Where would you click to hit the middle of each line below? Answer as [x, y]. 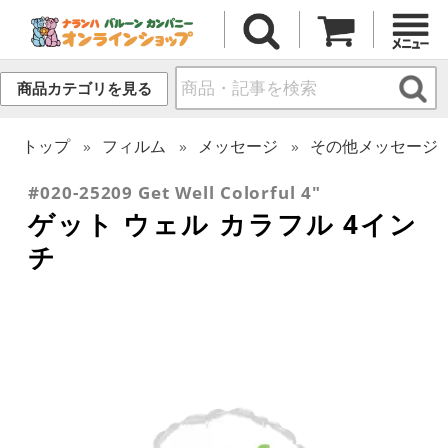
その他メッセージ [374, 145]
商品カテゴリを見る [84, 89]
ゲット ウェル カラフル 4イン [223, 223]
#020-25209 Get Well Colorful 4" [174, 192]
